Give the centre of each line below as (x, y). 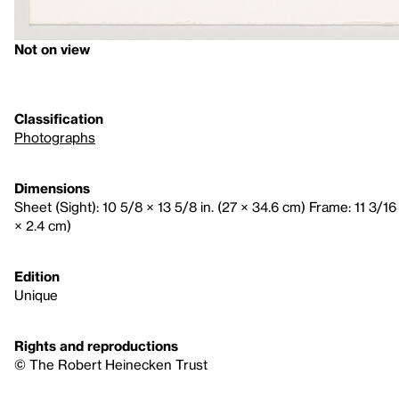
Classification (59, 118)
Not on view (52, 49)
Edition (37, 276)
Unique (36, 295)
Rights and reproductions (96, 346)
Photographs (55, 137)
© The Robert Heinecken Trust (111, 364)
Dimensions (52, 188)
